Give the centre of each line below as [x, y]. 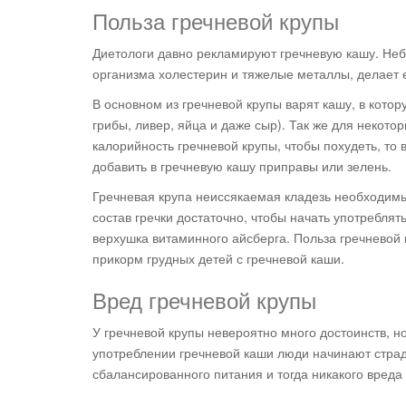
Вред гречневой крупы [204, 300]
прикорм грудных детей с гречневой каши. [218, 259]
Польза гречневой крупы [216, 21]
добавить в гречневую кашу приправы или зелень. [242, 166]
